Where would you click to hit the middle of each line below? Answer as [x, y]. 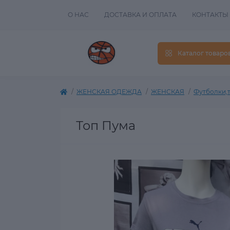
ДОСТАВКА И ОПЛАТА [140, 15]
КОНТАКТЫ [210, 15]
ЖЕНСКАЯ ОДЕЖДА [109, 92]
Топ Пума [106, 126]
